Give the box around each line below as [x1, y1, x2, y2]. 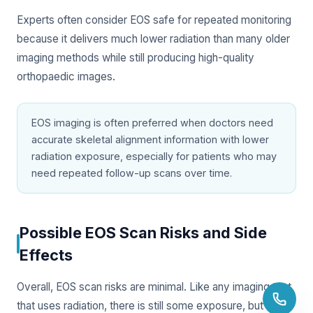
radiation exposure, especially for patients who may [31, 150, 277, 162]
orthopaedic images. [17, 69, 115, 83]
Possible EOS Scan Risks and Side [20, 223, 267, 242]
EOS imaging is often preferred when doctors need [31, 116, 273, 129]
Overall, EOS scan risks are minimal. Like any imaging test [17, 279, 291, 293]
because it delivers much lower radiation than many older [17, 31, 290, 45]
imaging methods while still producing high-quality [17, 50, 254, 64]
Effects [20, 245, 73, 264]
